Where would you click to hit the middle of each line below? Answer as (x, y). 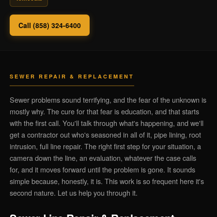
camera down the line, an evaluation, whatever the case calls (103, 158)
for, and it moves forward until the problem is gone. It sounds (102, 169)
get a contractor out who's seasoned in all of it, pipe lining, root (105, 134)
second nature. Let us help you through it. (74, 193)
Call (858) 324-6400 (50, 25)
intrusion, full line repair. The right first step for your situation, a (105, 146)
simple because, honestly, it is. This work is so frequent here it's (107, 181)
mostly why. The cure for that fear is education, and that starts (104, 111)
